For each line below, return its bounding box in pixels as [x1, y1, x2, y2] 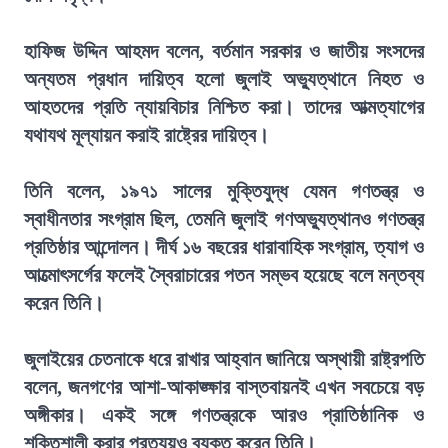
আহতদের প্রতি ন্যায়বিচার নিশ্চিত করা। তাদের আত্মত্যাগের [24, 96, 424, 118]
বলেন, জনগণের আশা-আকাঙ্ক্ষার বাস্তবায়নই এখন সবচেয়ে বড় [24, 376, 424, 398]
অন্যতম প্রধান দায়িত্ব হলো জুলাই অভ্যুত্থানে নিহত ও [24, 68, 424, 90]
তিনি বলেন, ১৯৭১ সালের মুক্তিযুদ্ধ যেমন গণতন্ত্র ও [24, 180, 424, 202]
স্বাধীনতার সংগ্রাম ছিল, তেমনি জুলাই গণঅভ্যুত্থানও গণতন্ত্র [24, 208, 424, 230]
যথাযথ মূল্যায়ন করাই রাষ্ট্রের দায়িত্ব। [24, 124, 269, 146]
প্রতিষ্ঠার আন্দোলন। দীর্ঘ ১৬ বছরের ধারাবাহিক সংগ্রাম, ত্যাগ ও [24, 236, 424, 258]
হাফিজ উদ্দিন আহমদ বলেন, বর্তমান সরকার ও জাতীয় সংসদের [24, 40, 424, 62]
